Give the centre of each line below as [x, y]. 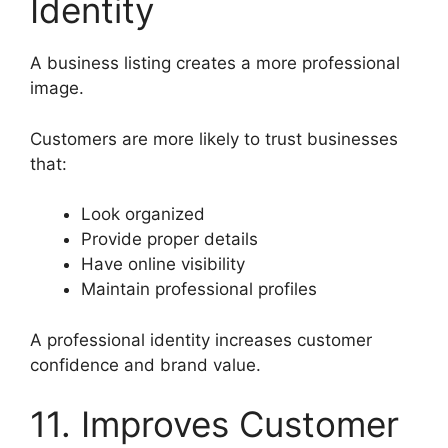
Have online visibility [163, 264]
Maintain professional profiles [199, 289]
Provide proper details [169, 239]
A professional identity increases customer [201, 339]
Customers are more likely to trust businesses [214, 138]
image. [57, 88]
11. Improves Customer [214, 424]
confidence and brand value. [145, 364]
